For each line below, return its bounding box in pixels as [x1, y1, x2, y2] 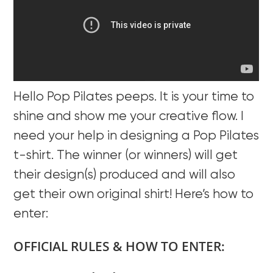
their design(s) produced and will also [13, 168, 236, 182]
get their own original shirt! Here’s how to [13, 188, 254, 201]
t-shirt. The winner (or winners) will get [13, 149, 238, 162]
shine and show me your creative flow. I [13, 110, 244, 123]
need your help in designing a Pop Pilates [13, 129, 260, 143]
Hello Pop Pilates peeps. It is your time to [13, 90, 255, 104]
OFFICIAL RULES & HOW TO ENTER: [13, 237, 225, 255]
